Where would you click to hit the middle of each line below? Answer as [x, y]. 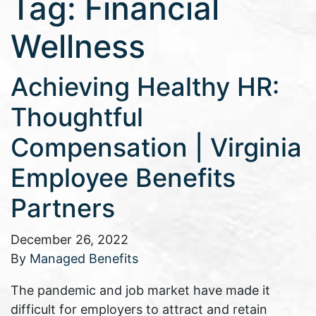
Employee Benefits [123, 178]
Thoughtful [77, 117]
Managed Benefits [84, 259]
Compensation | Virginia [156, 148]
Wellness [78, 47]
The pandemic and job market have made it [140, 291]
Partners [63, 208]
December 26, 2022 [69, 240]
